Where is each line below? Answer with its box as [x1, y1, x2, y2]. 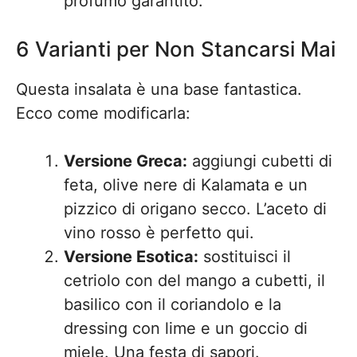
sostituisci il [198, 247, 291, 266]
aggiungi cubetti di [187, 151, 332, 171]
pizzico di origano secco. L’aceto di [64, 199, 327, 218]
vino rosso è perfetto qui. [64, 223, 254, 242]
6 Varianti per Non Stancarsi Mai [16, 37, 335, 61]
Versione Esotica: [64, 247, 198, 266]
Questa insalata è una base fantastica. [16, 80, 302, 99]
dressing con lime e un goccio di [64, 319, 308, 338]
